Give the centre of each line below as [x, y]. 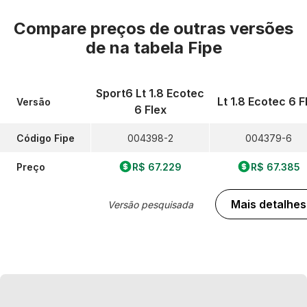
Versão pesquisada [150, 204]
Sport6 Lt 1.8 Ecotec [150, 93]
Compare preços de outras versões [153, 28]
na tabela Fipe [165, 48]
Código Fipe [46, 138]
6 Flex [150, 110]
